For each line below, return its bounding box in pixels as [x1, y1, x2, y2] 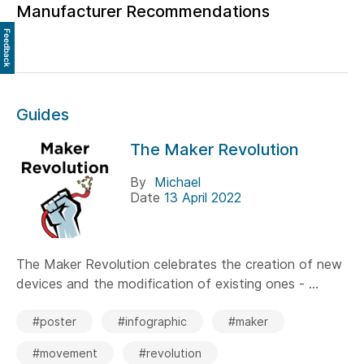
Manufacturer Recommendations [16, 2, 270, 21]
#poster [32, 314, 76, 328]
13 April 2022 [164, 189, 241, 206]
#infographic [118, 314, 187, 328]
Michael [154, 174, 201, 190]
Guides [16, 105, 69, 124]
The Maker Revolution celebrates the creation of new [16, 256, 342, 272]
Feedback [2, 28, 12, 67]
